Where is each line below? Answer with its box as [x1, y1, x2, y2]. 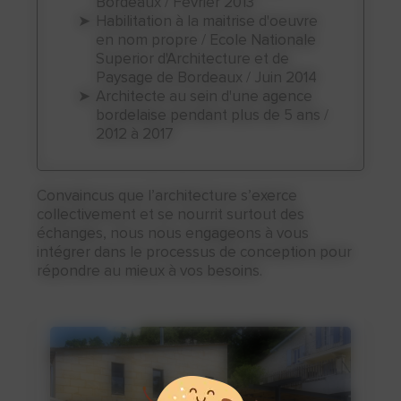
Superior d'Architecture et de [96, 49, 290, 68]
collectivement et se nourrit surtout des [37, 205, 305, 224]
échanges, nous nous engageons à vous [37, 224, 310, 243]
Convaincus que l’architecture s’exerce [37, 186, 298, 205]
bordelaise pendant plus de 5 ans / [96, 106, 329, 124]
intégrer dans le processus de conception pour [37, 243, 353, 261]
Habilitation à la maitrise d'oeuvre [96, 12, 107, 30]
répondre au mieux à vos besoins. [37, 261, 263, 280]
